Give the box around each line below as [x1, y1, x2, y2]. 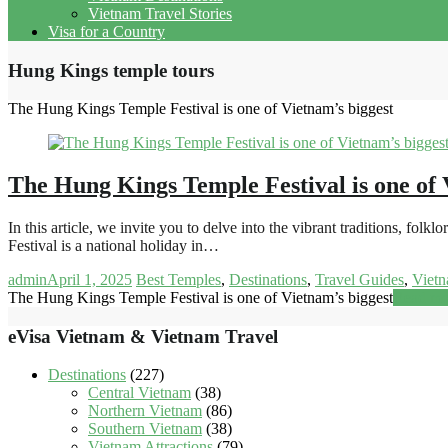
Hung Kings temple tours [8, 59, 214, 81]
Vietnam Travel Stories [88, 4, 232, 22]
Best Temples [136, 271, 221, 289]
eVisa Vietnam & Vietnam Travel [8, 325, 278, 347]
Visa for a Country [48, 22, 165, 40]
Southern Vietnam [88, 420, 202, 438]
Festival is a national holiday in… [8, 237, 219, 255]
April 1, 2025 [47, 271, 132, 289]
